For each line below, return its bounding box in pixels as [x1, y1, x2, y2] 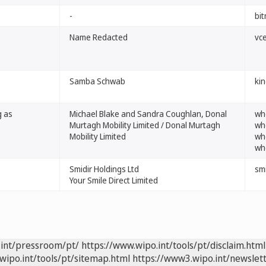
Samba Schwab [69, 75, 125, 87]
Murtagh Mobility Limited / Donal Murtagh [69, 119, 220, 131]
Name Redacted [69, 31, 128, 43]
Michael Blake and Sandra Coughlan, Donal [69, 108, 227, 119]
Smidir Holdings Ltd [69, 163, 139, 175]
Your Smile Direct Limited [69, 175, 158, 186]
